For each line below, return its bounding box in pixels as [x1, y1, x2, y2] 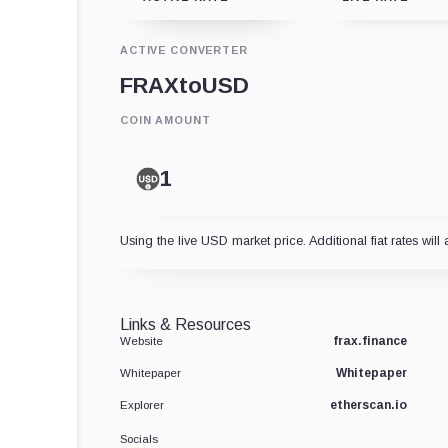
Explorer [120, 398, 164, 411]
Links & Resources [120, 315, 251, 333]
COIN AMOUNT [120, 113, 211, 126]
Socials [120, 432, 158, 445]
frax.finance [332, 333, 407, 348]
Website [120, 334, 163, 347]
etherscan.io [329, 397, 407, 412]
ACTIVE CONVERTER [120, 43, 248, 56]
